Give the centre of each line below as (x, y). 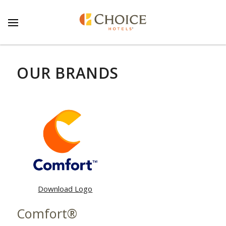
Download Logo (65, 188)
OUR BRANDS (68, 73)
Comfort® (47, 213)
